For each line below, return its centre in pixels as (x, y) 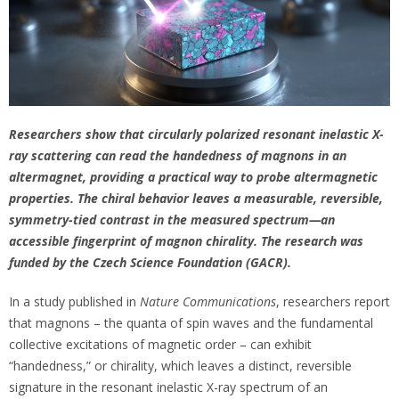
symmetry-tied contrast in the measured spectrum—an (172, 220)
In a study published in (74, 302)
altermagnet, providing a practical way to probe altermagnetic (193, 177)
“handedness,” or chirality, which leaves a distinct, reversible (180, 366)
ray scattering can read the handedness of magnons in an (178, 156)
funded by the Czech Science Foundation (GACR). (150, 263)
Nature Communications (208, 302)
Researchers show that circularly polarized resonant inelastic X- (196, 134)
